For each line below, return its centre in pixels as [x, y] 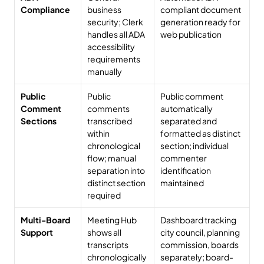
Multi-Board [45, 220]
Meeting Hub [112, 220]
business [104, 9]
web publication [191, 34]
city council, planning [200, 232]
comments [108, 108]
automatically [187, 108]
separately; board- [197, 257]
